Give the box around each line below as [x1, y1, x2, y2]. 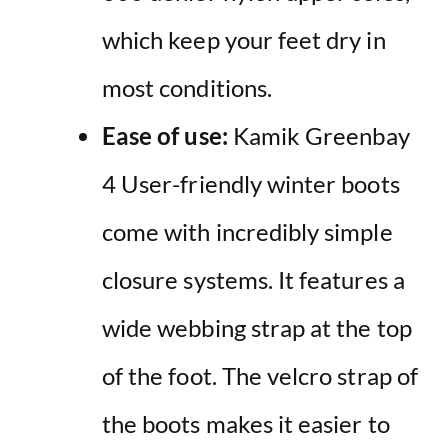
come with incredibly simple [102, 216, 393, 246]
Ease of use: [102, 120, 228, 150]
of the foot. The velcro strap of [102, 360, 418, 390]
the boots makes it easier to [102, 408, 390, 438]
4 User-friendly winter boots [102, 168, 400, 198]
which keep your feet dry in [102, 24, 386, 54]
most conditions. [102, 72, 272, 102]
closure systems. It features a [102, 264, 405, 294]
